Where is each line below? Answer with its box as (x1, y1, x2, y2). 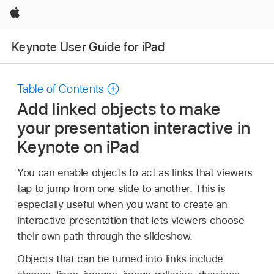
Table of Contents (17, 82, 105, 97)
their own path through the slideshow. (17, 229, 193, 242)
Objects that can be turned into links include (17, 253, 223, 265)
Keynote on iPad (17, 136, 140, 157)
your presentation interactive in (17, 117, 251, 138)
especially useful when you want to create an (17, 198, 228, 210)
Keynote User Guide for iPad (12, 39, 165, 54)
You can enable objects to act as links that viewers (17, 166, 253, 179)
